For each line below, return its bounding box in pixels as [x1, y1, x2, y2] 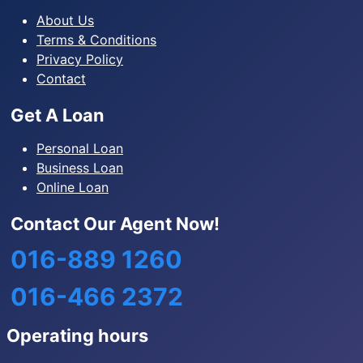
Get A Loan [11, 105, 105, 126]
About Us [36, 12, 94, 28]
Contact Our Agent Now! [11, 213, 220, 234]
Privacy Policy [36, 51, 123, 67]
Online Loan [36, 179, 109, 195]
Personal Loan [36, 140, 123, 156]
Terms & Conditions [36, 32, 156, 48]
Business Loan [36, 160, 123, 176]
